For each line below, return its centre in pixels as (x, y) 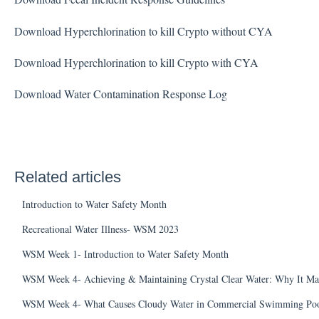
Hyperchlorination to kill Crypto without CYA (168, 31)
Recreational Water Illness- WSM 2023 (100, 229)
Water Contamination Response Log (145, 94)
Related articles (67, 177)
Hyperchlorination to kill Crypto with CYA (161, 62)
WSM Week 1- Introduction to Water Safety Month (125, 253)
